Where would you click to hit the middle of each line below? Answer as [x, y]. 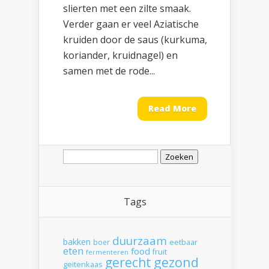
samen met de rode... [109, 71]
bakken [77, 241]
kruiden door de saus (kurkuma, [135, 40]
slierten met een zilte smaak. [127, 9]
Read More [172, 109]
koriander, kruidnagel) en [120, 56]
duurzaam [140, 240]
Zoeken [80, 150]
